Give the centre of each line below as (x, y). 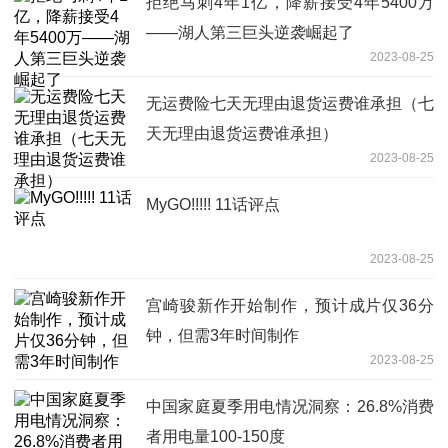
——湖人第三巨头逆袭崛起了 (250, 32)
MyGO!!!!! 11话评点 (213, 204)
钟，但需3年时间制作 (222, 335)
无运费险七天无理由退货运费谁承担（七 (290, 103)
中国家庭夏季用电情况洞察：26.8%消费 (290, 406)
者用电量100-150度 (215, 436)
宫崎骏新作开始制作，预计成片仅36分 (290, 305)
